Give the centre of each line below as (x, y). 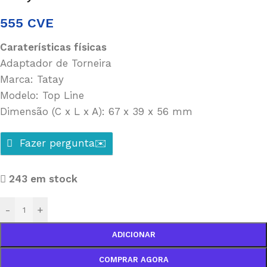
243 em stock (44, 179)
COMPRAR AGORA (133, 260)
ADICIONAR (133, 235)
